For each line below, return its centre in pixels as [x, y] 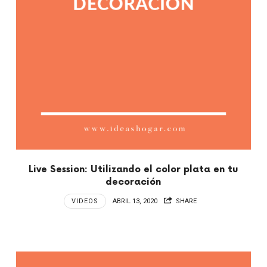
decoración [133, 182]
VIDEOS [85, 201]
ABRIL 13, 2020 [135, 201]
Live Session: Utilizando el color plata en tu [133, 169]
